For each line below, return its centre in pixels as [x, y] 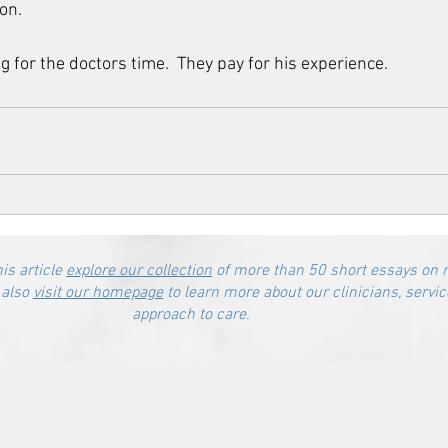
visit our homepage [98, 293]
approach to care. [191, 315]
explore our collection [139, 271]
